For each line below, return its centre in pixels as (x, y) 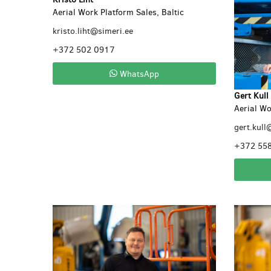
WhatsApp (138, 73)
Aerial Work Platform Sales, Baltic (118, 12)
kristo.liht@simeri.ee (93, 31)
